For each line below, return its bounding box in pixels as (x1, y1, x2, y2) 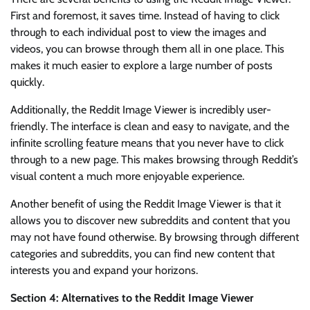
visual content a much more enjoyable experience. (10, 170, 244, 183)
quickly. (10, 75, 44, 89)
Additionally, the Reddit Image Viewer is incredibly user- (10, 103, 271, 117)
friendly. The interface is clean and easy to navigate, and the (10, 120, 289, 134)
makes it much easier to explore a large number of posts (10, 59, 273, 73)
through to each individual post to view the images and (10, 26, 266, 39)
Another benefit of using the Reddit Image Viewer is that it (10, 197, 281, 211)
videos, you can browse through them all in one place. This (10, 42, 284, 56)
